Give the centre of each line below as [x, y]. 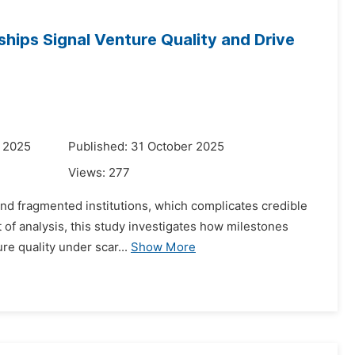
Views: [88, 173]
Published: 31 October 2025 [146, 147]
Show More [163, 247]
